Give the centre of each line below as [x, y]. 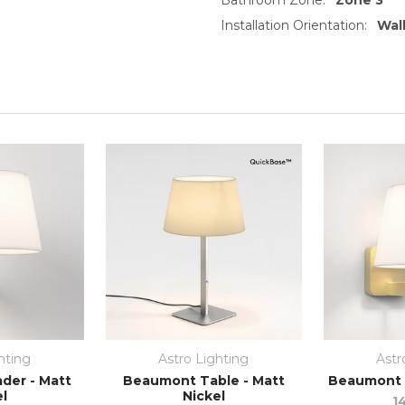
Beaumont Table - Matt [203, 380]
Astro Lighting [204, 358]
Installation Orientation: [294, 25]
